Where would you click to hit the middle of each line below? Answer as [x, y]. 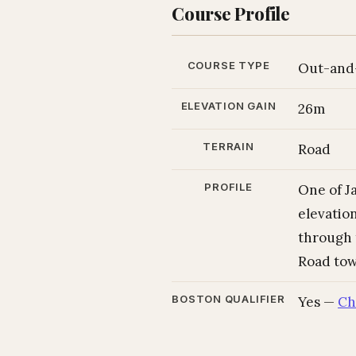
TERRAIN [228, 146]
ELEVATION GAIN [228, 106]
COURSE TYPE [228, 65]
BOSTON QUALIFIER [228, 299]
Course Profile [231, 14]
